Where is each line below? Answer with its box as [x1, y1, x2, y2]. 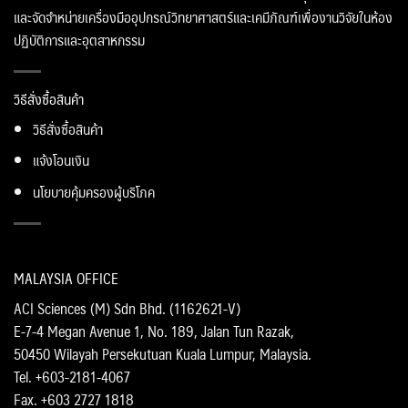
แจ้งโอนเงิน [32, 148, 89, 173]
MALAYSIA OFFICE [13, 265, 118, 291]
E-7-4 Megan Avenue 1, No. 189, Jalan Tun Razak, [13, 318, 294, 343]
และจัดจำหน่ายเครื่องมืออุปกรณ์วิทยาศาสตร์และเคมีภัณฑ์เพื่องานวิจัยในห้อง [14, 4, 393, 29]
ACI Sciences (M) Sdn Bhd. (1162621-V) [13, 295, 240, 321]
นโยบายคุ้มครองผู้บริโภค [32, 178, 155, 204]
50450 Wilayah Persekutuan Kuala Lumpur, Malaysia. [13, 341, 311, 366]
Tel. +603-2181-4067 [13, 363, 130, 389]
